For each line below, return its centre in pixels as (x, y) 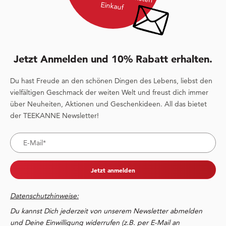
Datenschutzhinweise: (44, 195)
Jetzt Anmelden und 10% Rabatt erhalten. (113, 59)
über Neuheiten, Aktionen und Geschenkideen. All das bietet (108, 104)
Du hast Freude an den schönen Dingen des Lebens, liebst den (111, 81)
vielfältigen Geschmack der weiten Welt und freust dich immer (109, 93)
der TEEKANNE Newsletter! (54, 116)
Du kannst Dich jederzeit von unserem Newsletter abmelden (106, 211)
